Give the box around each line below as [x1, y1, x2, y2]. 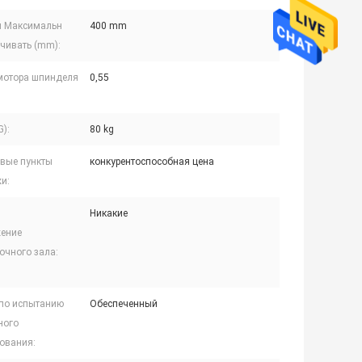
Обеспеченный [90, 298, 158, 310]
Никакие [90, 208, 128, 220]
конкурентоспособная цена [90, 156, 214, 168]
